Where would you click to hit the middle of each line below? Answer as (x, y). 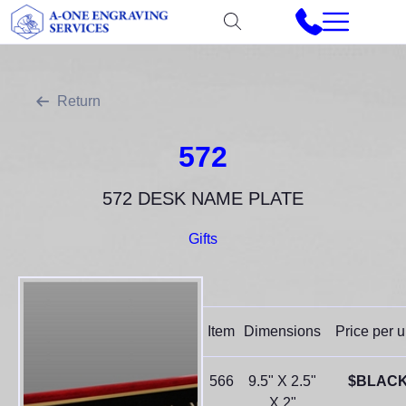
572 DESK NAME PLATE (203, 199)
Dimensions (282, 332)
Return (79, 101)
